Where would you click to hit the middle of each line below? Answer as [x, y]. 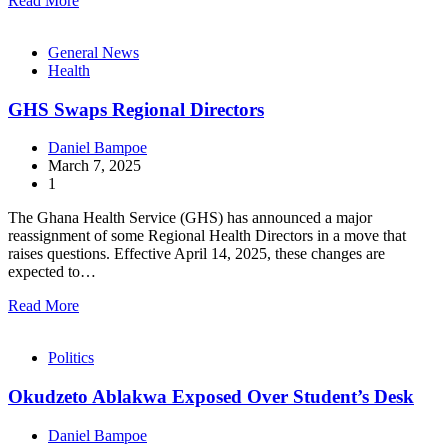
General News [93, 52]
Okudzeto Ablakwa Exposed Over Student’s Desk [211, 397]
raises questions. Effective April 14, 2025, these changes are [196, 254]
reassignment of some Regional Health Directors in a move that [207, 236]
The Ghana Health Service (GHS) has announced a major [190, 218]
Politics [71, 358]
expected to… [52, 272]
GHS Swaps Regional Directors [136, 109]
